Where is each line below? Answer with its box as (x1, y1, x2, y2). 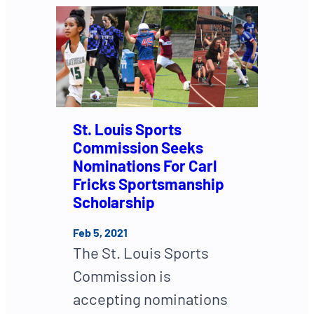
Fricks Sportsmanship (73, 175, 224, 193)
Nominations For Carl (73, 156, 217, 175)
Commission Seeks (73, 138, 203, 157)
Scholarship (73, 193, 155, 212)
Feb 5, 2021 (73, 225, 128, 239)
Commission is (73, 266, 171, 285)
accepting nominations (73, 289, 228, 308)
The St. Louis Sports (73, 243, 209, 261)
